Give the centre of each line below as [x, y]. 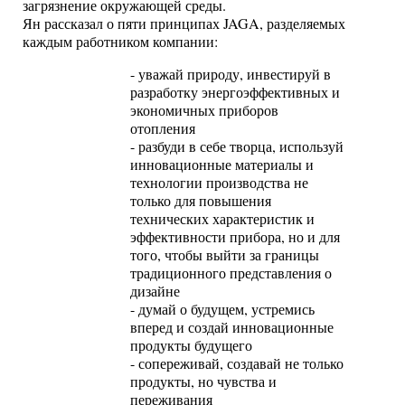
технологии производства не [220, 183]
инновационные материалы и [222, 165]
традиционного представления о [231, 273]
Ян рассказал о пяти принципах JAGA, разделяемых [184, 24]
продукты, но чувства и [204, 382]
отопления [163, 129]
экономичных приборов [205, 111]
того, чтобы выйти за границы [225, 255]
